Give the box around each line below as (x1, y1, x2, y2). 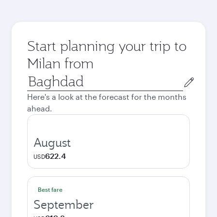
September (33, 197, 94, 212)
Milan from (27, 54, 93, 72)
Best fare (38, 186, 62, 193)
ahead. (27, 104, 52, 113)
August (33, 135, 71, 150)
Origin (27, 73, 49, 82)
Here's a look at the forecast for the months (27, 92, 186, 101)
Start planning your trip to (27, 37, 186, 55)
